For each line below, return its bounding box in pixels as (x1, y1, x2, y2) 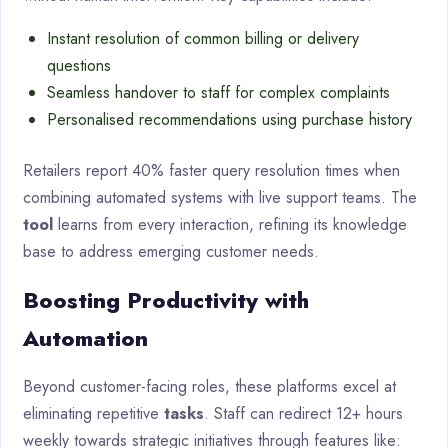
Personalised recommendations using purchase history (47, 107, 412, 131)
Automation (23, 321, 148, 354)
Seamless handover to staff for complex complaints (47, 80, 390, 104)
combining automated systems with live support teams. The (23, 185, 417, 209)
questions (47, 53, 111, 77)
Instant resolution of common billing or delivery (47, 26, 359, 50)
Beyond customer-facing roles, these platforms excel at (23, 374, 396, 398)
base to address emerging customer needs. (23, 239, 319, 263)
